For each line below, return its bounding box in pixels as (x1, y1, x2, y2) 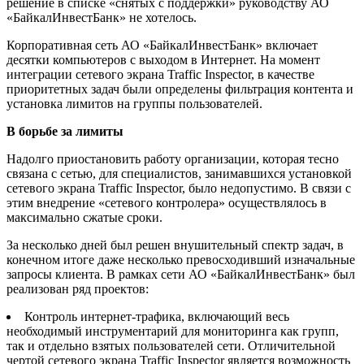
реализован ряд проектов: (6, 281, 149, 296)
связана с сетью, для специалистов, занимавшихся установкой (6, 166, 352, 180)
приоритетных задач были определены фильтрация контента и (6, 81, 353, 96)
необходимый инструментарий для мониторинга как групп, (6, 323, 339, 338)
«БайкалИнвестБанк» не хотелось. (6, 10, 197, 24)
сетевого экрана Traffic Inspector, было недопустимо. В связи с (6, 180, 351, 195)
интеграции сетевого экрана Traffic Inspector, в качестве (6, 67, 314, 81)
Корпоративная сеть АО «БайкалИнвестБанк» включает (6, 37, 318, 52)
